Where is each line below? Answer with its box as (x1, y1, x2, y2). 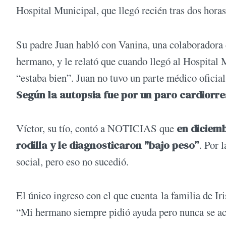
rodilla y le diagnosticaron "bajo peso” (16, 137, 199, 152)
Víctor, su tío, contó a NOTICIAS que (16, 121, 177, 135)
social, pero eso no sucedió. (16, 154, 129, 168)
